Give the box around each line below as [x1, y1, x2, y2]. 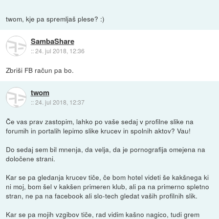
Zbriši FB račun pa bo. [6, 65, 74, 75]
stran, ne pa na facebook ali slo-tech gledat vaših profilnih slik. [6, 191, 198, 201]
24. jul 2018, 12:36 [35, 46, 85, 55]
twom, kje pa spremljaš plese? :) [6, 14, 105, 24]
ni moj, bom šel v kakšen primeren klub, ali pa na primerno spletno [6, 181, 210, 192]
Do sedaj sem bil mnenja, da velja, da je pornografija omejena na [6, 144, 206, 154]
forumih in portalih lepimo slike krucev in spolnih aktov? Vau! [6, 126, 191, 136]
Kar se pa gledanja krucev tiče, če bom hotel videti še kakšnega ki [6, 172, 209, 182]
